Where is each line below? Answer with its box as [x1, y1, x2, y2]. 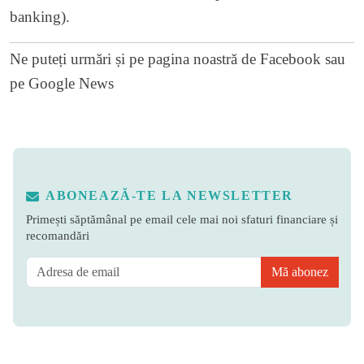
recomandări [26, 227, 89, 242]
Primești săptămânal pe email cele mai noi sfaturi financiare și [26, 211, 338, 226]
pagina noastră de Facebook [148, 50, 321, 67]
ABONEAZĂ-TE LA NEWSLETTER [45, 188, 293, 202]
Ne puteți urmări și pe [10, 50, 148, 67]
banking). [10, 7, 70, 25]
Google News [28, 74, 114, 92]
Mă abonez [271, 264, 328, 279]
